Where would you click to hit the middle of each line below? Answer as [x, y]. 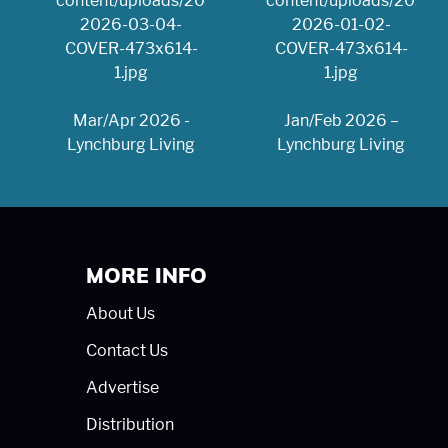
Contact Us [127, 350]
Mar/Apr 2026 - [131, 120]
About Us [120, 313]
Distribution [130, 424]
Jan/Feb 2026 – [341, 120]
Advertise [122, 387]
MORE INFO [146, 277]
